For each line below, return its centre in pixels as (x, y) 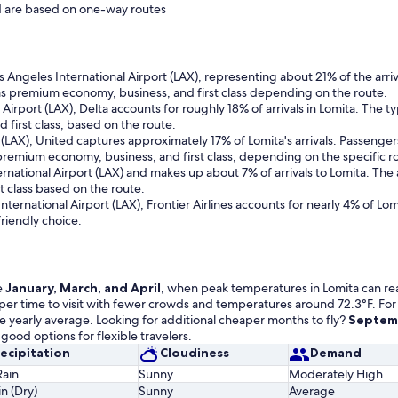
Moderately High (336, 374)
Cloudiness (195, 353)
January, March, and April (83, 287)
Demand (336, 353)
